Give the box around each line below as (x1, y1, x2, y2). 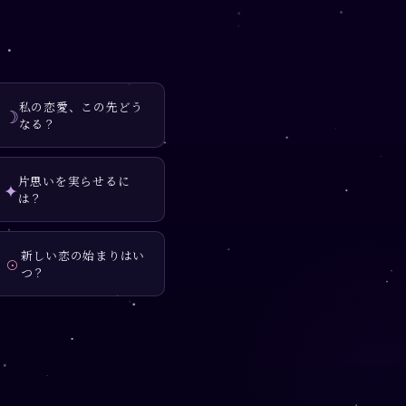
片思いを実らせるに (17, 172, 130, 190)
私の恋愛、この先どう (18, 98, 144, 116)
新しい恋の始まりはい (20, 246, 146, 265)
